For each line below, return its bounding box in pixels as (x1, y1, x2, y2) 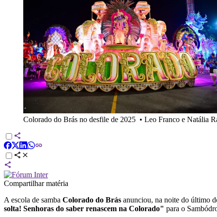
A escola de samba (4, 195, 61, 204)
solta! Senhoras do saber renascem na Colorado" (4, 204, 164, 213)
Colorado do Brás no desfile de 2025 (23, 115, 136, 124)
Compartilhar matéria (4, 179, 68, 187)
